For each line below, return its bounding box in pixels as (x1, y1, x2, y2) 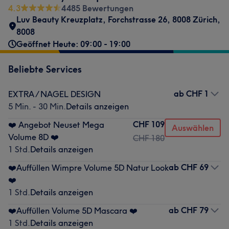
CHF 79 (181, 205, 209, 215)
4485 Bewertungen (61, 3, 133, 13)
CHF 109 (133, 119, 165, 129)
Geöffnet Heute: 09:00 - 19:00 (16, 39, 130, 49)
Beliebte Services (8, 63, 82, 75)
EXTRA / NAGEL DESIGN (8, 89, 101, 99)
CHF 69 (181, 162, 209, 172)
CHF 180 (133, 133, 165, 143)
